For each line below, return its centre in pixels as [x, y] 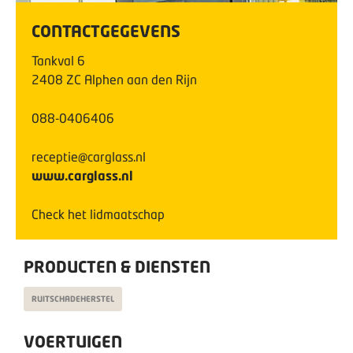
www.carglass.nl [82, 175]
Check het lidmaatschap [98, 214]
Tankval [53, 60]
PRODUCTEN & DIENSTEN [117, 266]
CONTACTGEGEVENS [106, 31]
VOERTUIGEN [73, 341]
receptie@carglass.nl [89, 156]
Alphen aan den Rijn [141, 79]
